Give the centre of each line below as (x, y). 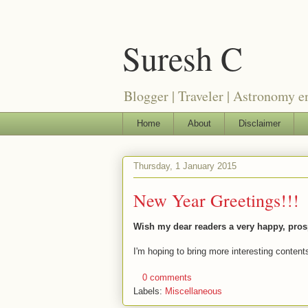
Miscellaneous (194, 291)
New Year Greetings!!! (216, 200)
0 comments (167, 278)
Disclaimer (259, 123)
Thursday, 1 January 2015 (185, 166)
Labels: (149, 291)
